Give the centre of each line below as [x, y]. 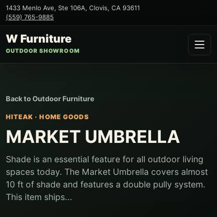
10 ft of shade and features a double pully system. [106, 184]
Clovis [98, 8]
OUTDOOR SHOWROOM [43, 51]
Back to [19, 99]
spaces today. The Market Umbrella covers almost [107, 172]
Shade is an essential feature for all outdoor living [105, 159]
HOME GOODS [64, 117]
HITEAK [20, 117]
